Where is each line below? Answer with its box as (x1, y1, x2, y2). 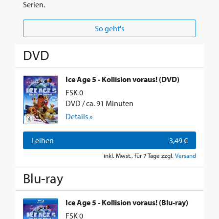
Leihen (31, 135, 54, 145)
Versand (175, 151, 196, 159)
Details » (66, 111, 93, 121)
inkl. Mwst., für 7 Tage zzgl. (104, 151, 175, 159)
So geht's (95, 23, 124, 33)
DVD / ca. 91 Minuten (66, 98, 133, 108)
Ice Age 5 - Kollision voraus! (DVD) (66, 74, 179, 85)
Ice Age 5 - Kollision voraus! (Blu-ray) (66, 197, 188, 208)
